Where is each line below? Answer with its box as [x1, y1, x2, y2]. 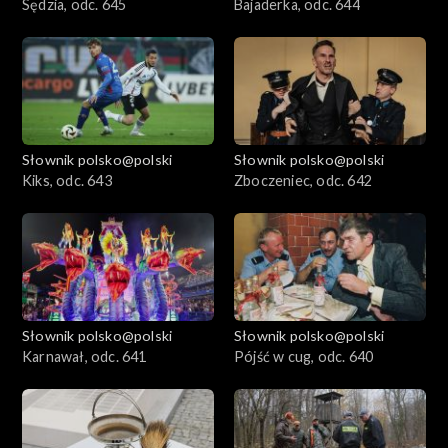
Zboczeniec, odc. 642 [234, 171, 372, 189]
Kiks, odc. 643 [22, 171, 112, 189]
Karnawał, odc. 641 [22, 347, 147, 365]
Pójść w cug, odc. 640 [234, 347, 374, 365]
